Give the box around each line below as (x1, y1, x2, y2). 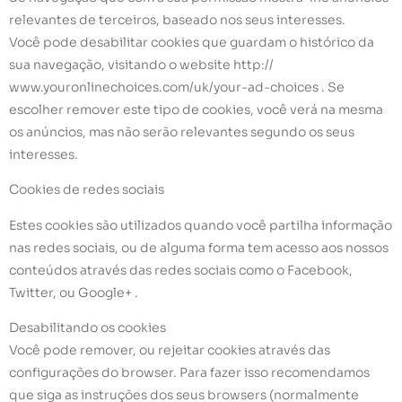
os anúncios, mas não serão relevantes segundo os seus (9, 124, 354, 141)
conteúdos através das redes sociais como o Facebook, (9, 261, 353, 278)
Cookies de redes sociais (9, 181, 164, 198)
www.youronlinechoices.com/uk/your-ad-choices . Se (9, 79, 345, 96)
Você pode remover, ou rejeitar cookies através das (9, 342, 330, 359)
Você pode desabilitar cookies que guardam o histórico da (9, 34, 374, 51)
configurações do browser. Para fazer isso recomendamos (9, 364, 370, 381)
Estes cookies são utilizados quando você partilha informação (9, 216, 392, 233)
